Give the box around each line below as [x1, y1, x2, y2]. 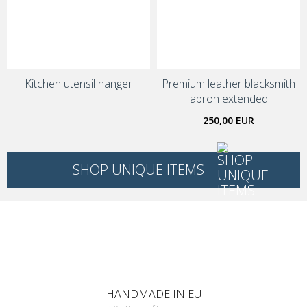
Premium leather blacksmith [162, 76, 295, 91]
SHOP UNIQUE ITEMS [72, 160, 204, 179]
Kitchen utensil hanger [25, 76, 132, 91]
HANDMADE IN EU [106, 286, 201, 302]
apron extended [189, 91, 268, 106]
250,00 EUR [203, 114, 254, 127]
